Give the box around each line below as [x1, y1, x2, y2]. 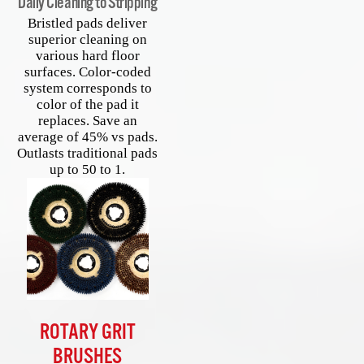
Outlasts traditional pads [17, 145, 158, 162]
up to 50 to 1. [50, 162, 126, 178]
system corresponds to [23, 80, 152, 97]
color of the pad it [36, 97, 139, 113]
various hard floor [35, 48, 140, 64]
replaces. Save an [37, 113, 137, 129]
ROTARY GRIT [39, 319, 136, 347]
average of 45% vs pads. [17, 129, 158, 145]
